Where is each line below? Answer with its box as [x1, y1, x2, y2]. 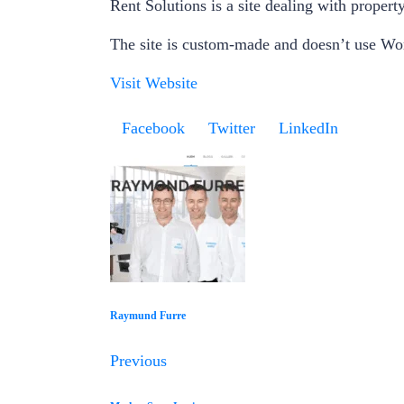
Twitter [208, 119, 255, 137]
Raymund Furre [110, 309, 186, 323]
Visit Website [110, 74, 197, 92]
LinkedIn [279, 119, 338, 137]
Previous [110, 352, 167, 371]
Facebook [122, 119, 185, 137]
